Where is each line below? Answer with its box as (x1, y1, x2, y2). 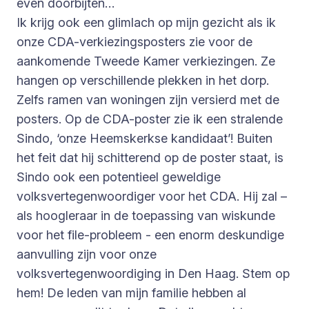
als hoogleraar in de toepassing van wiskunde (17, 208, 275, 223)
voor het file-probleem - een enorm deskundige (17, 227, 284, 242)
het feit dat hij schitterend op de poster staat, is (17, 150, 283, 165)
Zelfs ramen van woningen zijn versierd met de (17, 92, 279, 107)
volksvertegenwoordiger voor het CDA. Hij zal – (17, 188, 287, 203)
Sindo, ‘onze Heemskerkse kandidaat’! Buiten (17, 130, 272, 146)
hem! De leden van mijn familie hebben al (17, 285, 246, 300)
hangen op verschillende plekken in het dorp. (17, 72, 269, 88)
